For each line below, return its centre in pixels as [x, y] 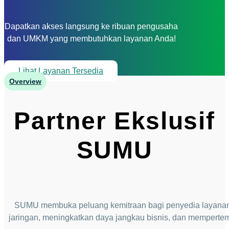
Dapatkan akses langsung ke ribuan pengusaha [91, 27]
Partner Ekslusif [114, 121]
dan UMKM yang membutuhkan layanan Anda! [91, 39]
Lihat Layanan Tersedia [61, 71]
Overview [25, 82]
